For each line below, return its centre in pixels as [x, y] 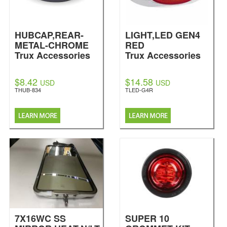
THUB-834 [28, 90]
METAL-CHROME [52, 45]
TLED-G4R [139, 90]
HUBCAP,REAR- [49, 35]
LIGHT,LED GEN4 [163, 35]
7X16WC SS [40, 218]
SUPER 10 [147, 218]
